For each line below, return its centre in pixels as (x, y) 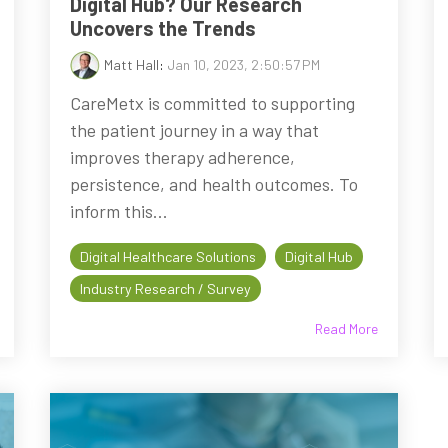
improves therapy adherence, (183, 156)
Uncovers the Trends (163, 27)
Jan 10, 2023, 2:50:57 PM (244, 64)
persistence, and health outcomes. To (214, 183)
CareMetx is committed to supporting (213, 102)
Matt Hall (132, 64)
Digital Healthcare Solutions (168, 256)
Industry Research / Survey (166, 288)
